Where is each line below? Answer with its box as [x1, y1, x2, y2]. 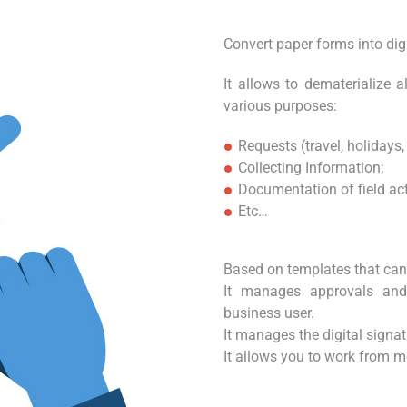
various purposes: [223, 97, 337, 114]
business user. [223, 304, 314, 322]
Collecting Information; [238, 159, 383, 176]
